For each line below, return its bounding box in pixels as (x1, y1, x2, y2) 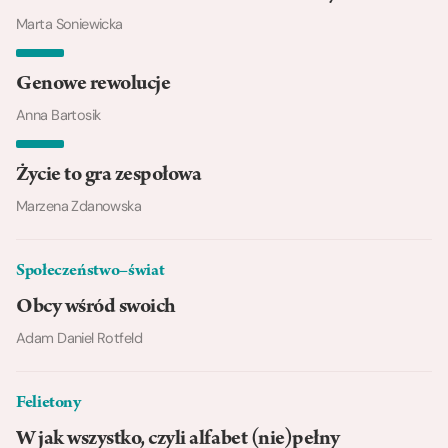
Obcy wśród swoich (16, 297, 176, 320)
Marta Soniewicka (16, 15, 123, 34)
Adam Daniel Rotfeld (16, 329, 142, 348)
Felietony (16, 395, 81, 414)
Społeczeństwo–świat (16, 263, 165, 282)
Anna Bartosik (16, 106, 101, 125)
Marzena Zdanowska (16, 197, 142, 216)
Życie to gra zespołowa (16, 165, 202, 188)
